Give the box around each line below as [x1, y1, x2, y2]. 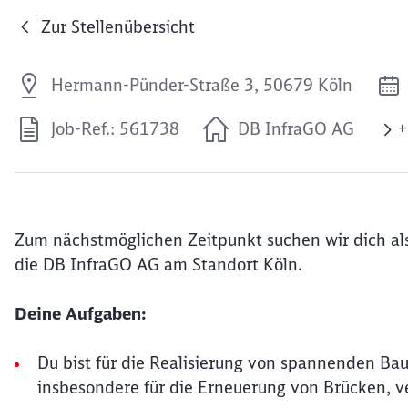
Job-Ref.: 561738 [51, 117, 179, 139]
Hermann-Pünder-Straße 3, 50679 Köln [51, 74, 352, 96]
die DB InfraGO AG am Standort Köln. [15, 254, 302, 275]
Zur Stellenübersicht [41, 15, 195, 37]
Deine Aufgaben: [15, 303, 147, 324]
